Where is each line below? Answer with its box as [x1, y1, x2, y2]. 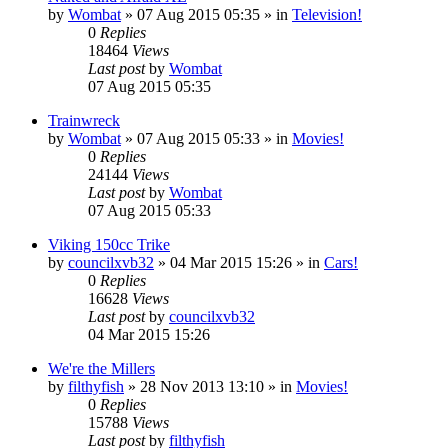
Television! [292, 5, 362, 23]
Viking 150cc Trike [48, 235, 170, 253]
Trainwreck [48, 111, 120, 129]
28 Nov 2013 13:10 [140, 377, 264, 395]
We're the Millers [48, 359, 155, 377]
